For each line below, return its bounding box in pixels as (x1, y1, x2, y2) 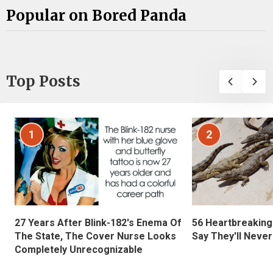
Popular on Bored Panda (6, 6, 186, 26)
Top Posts (6, 71, 80, 91)
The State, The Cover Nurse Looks (15, 230, 176, 243)
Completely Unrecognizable (15, 244, 143, 256)
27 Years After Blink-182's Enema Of (15, 217, 182, 229)
